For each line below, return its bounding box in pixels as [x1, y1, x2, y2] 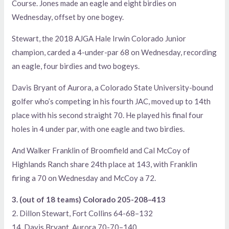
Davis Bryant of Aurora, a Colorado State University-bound [12, 83, 214, 93]
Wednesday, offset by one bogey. [12, 12, 124, 22]
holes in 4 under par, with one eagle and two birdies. [12, 124, 185, 134]
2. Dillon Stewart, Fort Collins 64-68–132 [12, 209, 153, 218]
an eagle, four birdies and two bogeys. [12, 61, 140, 71]
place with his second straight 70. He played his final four [12, 110, 204, 120]
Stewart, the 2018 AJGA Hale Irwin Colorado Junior [12, 34, 187, 43]
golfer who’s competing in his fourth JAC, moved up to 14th [12, 97, 211, 106]
